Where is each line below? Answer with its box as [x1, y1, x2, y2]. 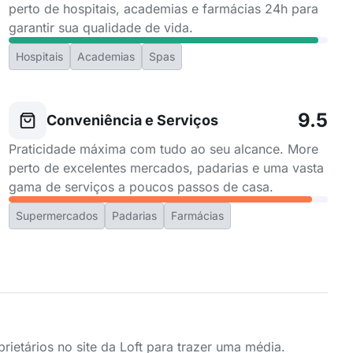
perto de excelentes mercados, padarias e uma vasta [8, 160, 324, 176]
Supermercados [15, 209, 98, 222]
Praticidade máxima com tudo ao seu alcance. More [8, 141, 318, 157]
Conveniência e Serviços [46, 112, 218, 128]
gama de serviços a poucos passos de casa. [8, 179, 273, 195]
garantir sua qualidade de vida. [8, 20, 193, 35]
